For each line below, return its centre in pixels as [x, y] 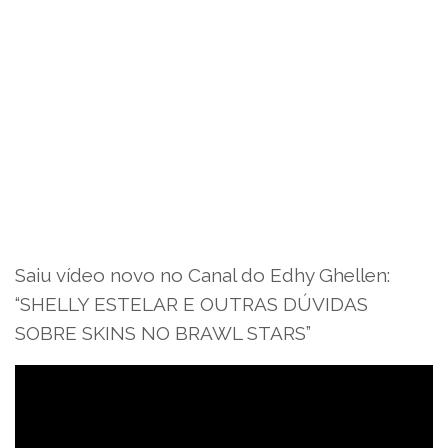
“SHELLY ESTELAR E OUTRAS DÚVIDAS [191, 303]
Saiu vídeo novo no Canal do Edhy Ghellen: [202, 274]
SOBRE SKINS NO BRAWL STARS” [163, 332]
